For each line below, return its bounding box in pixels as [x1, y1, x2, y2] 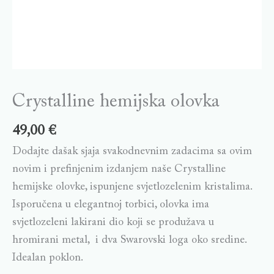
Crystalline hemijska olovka [12, 93, 220, 111]
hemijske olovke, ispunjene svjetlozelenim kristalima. [12, 181, 252, 193]
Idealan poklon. [12, 252, 83, 264]
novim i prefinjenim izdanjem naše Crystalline [12, 163, 226, 175]
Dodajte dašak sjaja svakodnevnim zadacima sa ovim [12, 146, 252, 157]
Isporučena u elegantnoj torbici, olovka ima [12, 199, 209, 210]
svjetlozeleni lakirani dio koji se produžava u [12, 217, 214, 228]
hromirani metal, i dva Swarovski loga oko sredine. [12, 234, 246, 246]
